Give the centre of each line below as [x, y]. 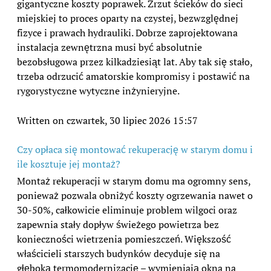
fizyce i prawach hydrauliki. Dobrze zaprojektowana [127, 32]
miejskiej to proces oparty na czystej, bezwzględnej [128, 18]
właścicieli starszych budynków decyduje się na [119, 253]
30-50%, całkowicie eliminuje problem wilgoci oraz [127, 210]
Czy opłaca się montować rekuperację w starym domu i [135, 149]
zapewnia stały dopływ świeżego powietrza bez [118, 224]
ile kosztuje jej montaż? [69, 164]
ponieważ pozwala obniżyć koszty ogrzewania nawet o [135, 195]
